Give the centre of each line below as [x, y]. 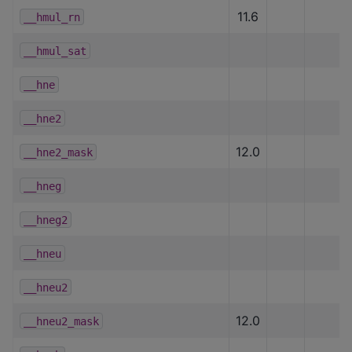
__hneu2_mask [61, 321]
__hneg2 [46, 220]
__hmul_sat [55, 51]
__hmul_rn [52, 17]
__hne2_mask [58, 152]
